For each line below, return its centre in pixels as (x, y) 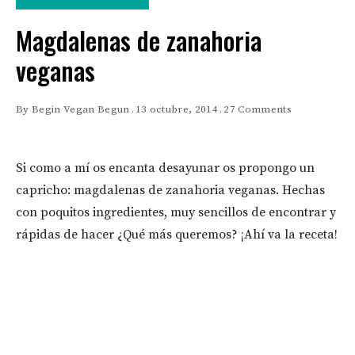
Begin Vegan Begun (80, 110)
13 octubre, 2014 (177, 110)
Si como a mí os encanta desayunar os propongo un (165, 168)
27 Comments (258, 110)
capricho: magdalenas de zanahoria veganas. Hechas (170, 191)
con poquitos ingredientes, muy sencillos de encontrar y (176, 213)
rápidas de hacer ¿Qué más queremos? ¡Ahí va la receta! (177, 235)
